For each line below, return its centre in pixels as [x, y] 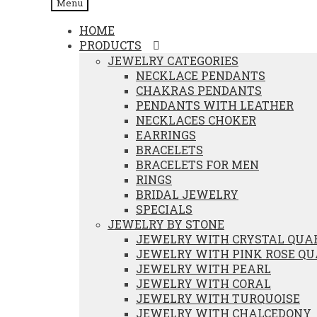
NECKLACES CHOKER [196, 120]
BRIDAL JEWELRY [187, 194]
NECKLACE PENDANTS [201, 75]
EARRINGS [166, 135]
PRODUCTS [110, 45]
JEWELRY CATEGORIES [173, 60]
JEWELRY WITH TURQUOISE [218, 298]
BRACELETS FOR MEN [197, 165]
